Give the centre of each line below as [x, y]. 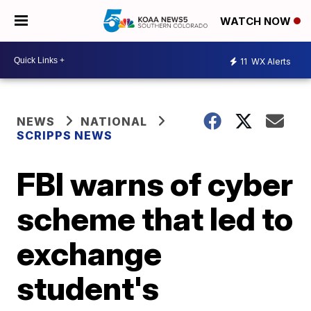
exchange [90, 253]
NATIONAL [114, 121]
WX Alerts [270, 61]
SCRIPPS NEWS [65, 135]
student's [88, 288]
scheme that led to [155, 219]
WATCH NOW [257, 22]
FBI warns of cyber [155, 184]
